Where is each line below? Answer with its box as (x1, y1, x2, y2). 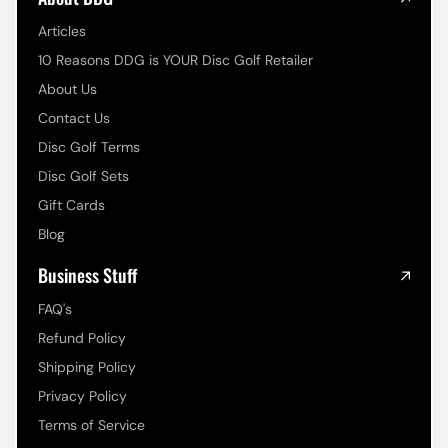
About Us (38, 80, 98, 98)
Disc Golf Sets (38, 167, 130, 185)
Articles (38, 22, 87, 40)
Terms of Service (38, 416, 146, 434)
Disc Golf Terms (38, 138, 141, 156)
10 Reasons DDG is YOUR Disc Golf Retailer (38, 51, 314, 69)
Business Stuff (38, 262, 138, 288)
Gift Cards (38, 196, 106, 214)
